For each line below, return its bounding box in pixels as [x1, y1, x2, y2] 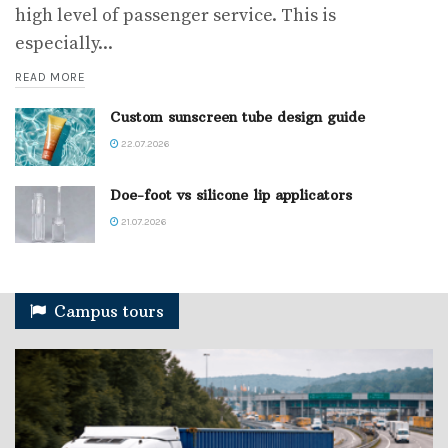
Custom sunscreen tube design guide [110, 108, 365, 127]
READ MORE [15, 70, 86, 85]
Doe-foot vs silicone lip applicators [110, 185, 352, 204]
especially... [15, 32, 113, 56]
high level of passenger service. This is [15, 4, 336, 28]
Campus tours [54, 300, 164, 321]
